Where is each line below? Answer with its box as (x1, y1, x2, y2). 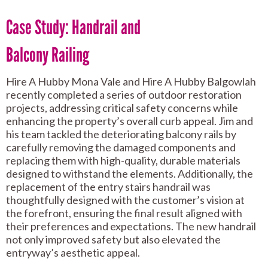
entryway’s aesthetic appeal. (6, 246, 140, 260)
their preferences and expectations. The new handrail (6, 220, 256, 233)
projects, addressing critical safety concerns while (6, 101, 238, 115)
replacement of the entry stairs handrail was (6, 180, 211, 194)
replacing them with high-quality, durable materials (6, 154, 240, 167)
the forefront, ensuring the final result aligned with (6, 206, 242, 220)
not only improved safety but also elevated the (6, 233, 221, 246)
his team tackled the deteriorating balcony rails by (6, 127, 236, 141)
